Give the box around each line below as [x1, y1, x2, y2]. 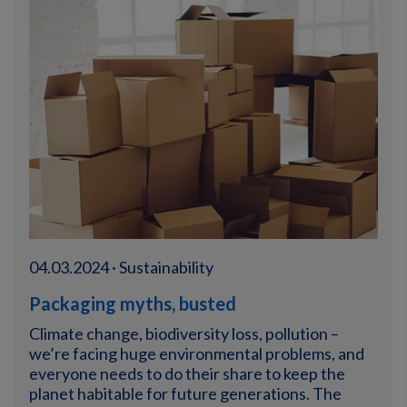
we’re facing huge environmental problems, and [29, 343, 364, 363]
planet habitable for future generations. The [29, 383, 342, 403]
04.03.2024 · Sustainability [29, 257, 213, 277]
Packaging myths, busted [29, 293, 236, 314]
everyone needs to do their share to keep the [29, 363, 345, 383]
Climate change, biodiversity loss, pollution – [29, 323, 339, 343]
